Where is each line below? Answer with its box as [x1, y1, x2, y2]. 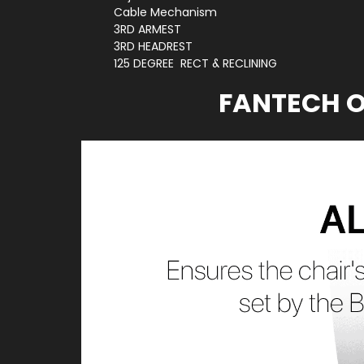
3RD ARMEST [114, 21, 184, 38]
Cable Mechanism [114, 4, 220, 21]
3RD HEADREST [114, 38, 196, 55]
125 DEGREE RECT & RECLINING [114, 55, 280, 72]
